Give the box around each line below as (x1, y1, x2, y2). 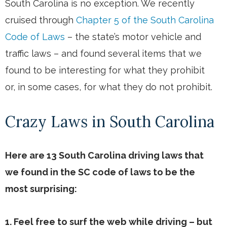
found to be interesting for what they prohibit (5, 65, 205, 76)
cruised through (5, 15, 76, 26)
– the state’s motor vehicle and (65, 31, 201, 43)
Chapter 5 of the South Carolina (76, 15, 214, 26)
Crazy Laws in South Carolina (5, 112, 214, 132)
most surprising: (5, 183, 77, 195)
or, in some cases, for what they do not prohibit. (5, 82, 212, 93)
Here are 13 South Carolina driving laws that (5, 150, 204, 161)
